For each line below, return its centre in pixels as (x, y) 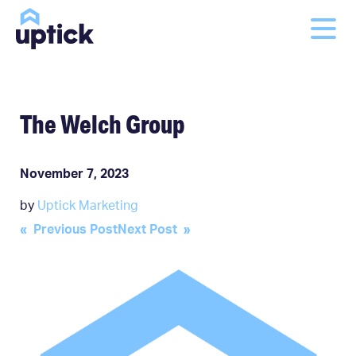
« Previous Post (69, 229)
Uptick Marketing (88, 205)
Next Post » (154, 229)
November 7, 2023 (74, 174)
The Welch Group (103, 124)
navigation (72, 262)
